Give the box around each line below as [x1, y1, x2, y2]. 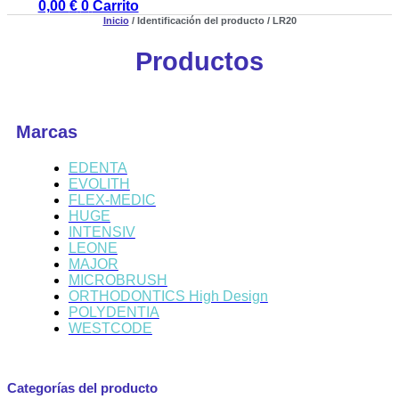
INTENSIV [68, 224, 135, 240]
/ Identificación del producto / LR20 [128, 15, 297, 27]
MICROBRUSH [68, 272, 167, 288]
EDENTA [68, 159, 127, 175]
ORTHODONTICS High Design [68, 288, 268, 304]
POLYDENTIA [68, 304, 159, 320]
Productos [135, 47, 264, 77]
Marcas [16, 121, 77, 142]
